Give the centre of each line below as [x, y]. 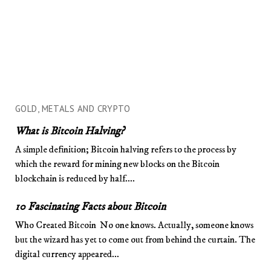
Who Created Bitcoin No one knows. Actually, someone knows [134, 225]
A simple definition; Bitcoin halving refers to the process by [126, 149]
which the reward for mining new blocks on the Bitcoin [117, 164]
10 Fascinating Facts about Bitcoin [91, 207]
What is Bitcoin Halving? [70, 131]
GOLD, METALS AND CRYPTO [73, 108]
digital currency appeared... [67, 254]
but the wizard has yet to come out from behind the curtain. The [135, 239]
